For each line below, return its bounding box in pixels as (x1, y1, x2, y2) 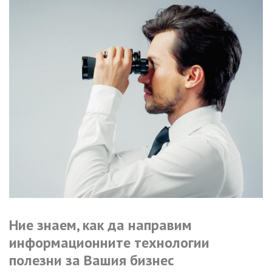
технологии (134, 233, 209, 253)
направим (128, 216, 192, 235)
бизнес (130, 251, 174, 270)
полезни (9, 251, 62, 270)
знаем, (37, 216, 79, 235)
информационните (9, 233, 131, 253)
